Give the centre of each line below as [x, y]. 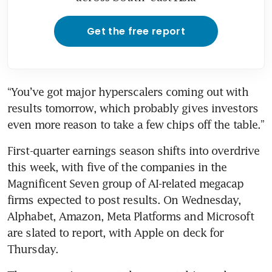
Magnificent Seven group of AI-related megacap [126, 183]
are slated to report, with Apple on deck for [116, 232]
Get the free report [136, 31]
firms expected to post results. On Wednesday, [124, 199]
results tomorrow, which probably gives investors [133, 108]
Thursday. [33, 249]
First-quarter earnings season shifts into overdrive [134, 150]
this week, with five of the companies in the [117, 167]
